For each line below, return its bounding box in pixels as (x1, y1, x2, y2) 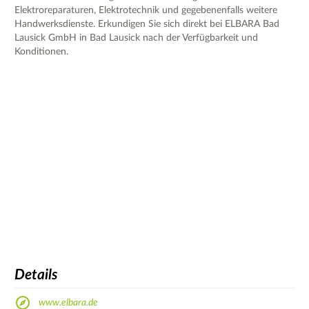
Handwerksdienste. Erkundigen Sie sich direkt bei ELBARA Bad (14, 19, 279, 29)
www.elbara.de (39, 297, 98, 308)
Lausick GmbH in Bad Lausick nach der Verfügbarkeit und (14, 32, 258, 43)
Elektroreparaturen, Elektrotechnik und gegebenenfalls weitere (14, 5, 277, 15)
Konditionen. (14, 46, 68, 57)
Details (14, 268, 58, 283)
